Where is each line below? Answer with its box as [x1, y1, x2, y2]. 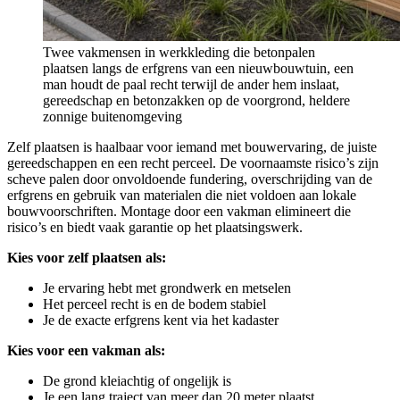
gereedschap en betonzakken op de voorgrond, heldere [43, 92, 350, 108]
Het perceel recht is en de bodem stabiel [43, 296, 266, 312]
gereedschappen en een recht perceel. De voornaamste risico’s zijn [7, 154, 379, 171]
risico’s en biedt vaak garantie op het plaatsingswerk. [7, 219, 303, 235]
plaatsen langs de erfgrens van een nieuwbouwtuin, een [43, 60, 354, 76]
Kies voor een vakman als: [7, 342, 165, 358]
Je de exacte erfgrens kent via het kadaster [43, 312, 279, 328]
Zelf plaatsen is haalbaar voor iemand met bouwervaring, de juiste [7, 138, 377, 154]
